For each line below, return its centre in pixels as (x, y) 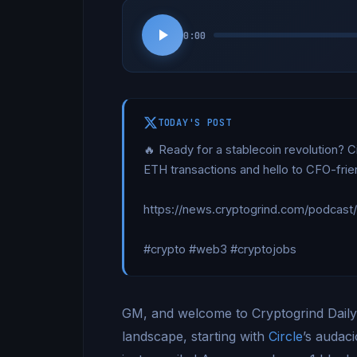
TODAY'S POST (195, 123)
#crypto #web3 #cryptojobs (220, 250)
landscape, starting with (195, 337)
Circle (286, 337)
